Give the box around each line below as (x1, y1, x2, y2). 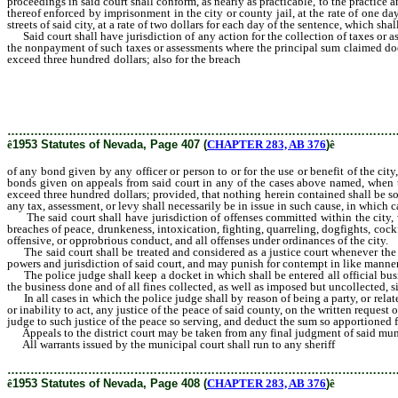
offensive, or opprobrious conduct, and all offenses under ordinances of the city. (7, 234, 388, 247)
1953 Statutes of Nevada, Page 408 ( (12, 377, 207, 390)
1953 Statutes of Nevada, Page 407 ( (12, 138, 207, 151)
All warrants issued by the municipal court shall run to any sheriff (7, 338, 338, 351)
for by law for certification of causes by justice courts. (7, 99, 267, 112)
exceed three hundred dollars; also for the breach (7, 52, 244, 66)
